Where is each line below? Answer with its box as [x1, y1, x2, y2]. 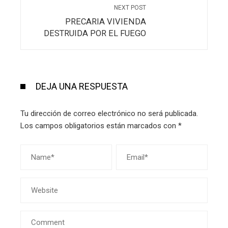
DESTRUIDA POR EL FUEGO [44, 28, 146, 39]
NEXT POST [114, 4, 146, 12]
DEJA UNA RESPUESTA [36, 81, 128, 92]
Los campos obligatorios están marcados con [20, 121, 178, 131]
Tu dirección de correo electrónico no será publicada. [20, 109, 198, 119]
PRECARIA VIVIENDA [65, 17, 146, 27]
